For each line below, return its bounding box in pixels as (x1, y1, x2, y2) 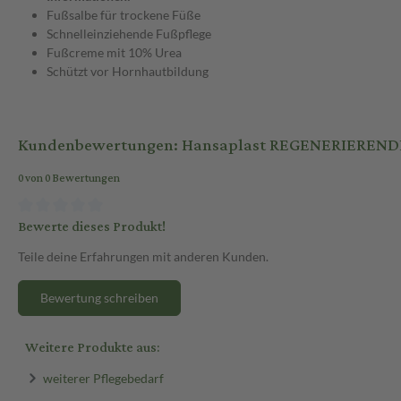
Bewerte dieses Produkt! (18, 213, 166, 240)
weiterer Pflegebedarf (42, 370, 164, 386)
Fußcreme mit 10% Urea (47, 45, 182, 61)
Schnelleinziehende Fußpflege (47, 26, 211, 42)
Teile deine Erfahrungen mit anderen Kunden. (18, 248, 269, 264)
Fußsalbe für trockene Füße (47, 7, 200, 23)
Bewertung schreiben (40, 289, 158, 305)
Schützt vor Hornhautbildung (47, 64, 209, 80)
